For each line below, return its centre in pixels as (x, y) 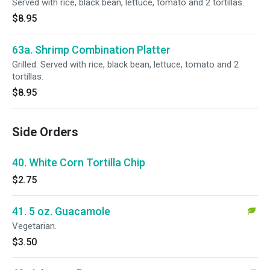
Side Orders (45, 132)
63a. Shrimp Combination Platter (91, 50)
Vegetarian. (34, 226)
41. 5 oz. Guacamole (61, 211)
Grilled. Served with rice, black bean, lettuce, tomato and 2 (125, 64)
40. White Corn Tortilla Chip (79, 162)
